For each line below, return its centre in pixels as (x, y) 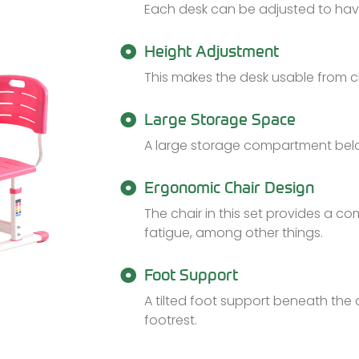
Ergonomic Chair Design (229, 187)
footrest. (171, 320)
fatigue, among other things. (234, 232)
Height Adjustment (212, 50)
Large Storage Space (220, 119)
